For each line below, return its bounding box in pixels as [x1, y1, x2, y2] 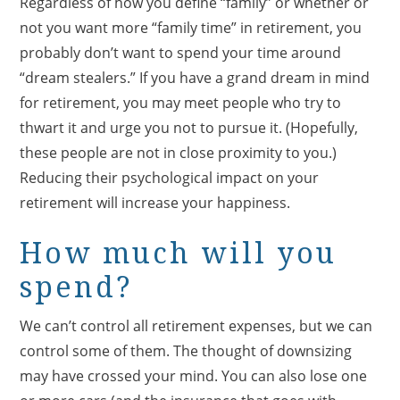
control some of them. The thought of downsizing [20, 340, 353, 361]
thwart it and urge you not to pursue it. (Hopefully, [20, 117, 359, 137]
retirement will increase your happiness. [20, 192, 291, 212]
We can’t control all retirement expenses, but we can [20, 315, 373, 336]
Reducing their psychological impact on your [20, 167, 320, 187]
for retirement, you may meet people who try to [20, 92, 342, 112]
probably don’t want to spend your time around [20, 42, 342, 62]
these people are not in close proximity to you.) [20, 142, 337, 162]
